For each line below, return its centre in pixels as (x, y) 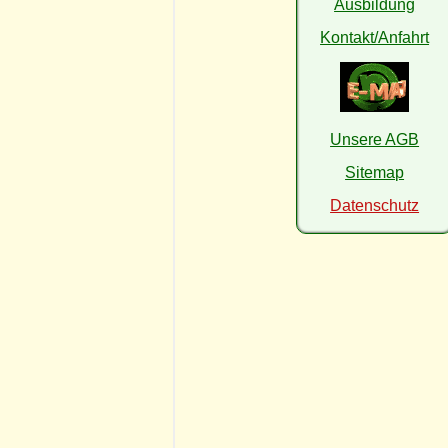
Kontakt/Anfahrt (375, 37)
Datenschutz (375, 205)
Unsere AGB (375, 139)
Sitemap (375, 172)
